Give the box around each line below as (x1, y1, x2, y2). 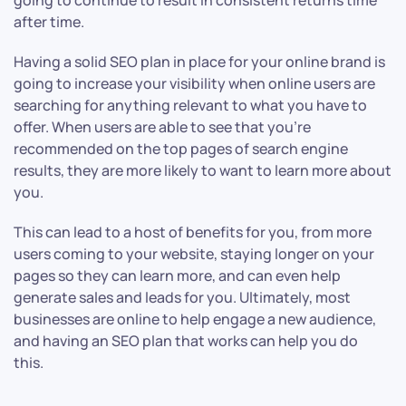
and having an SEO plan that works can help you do (14, 331, 358, 352)
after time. (14, 12, 87, 33)
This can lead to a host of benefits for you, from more (14, 222, 372, 243)
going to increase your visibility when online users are (14, 73, 375, 94)
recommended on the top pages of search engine (14, 139, 348, 159)
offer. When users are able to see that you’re (14, 117, 311, 138)
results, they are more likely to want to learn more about (14, 160, 391, 181)
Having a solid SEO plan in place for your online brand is (14, 52, 385, 72)
